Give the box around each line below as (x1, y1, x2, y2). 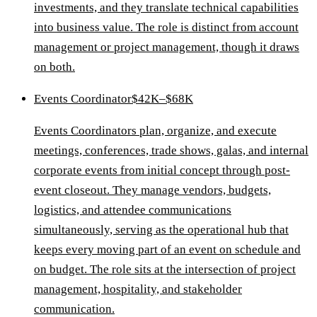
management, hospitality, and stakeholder (34, 282, 242, 296)
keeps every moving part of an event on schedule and (34, 243, 301, 257)
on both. (34, 60, 75, 74)
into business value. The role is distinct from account (34, 21, 299, 35)
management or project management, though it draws (34, 40, 299, 54)
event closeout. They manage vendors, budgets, (34, 183, 271, 197)
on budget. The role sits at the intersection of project (34, 263, 296, 277)
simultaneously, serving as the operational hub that (34, 223, 289, 237)
